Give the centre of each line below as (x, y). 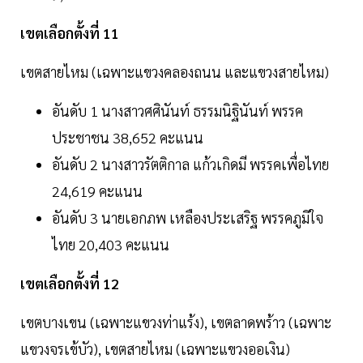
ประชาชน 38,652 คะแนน (128, 138)
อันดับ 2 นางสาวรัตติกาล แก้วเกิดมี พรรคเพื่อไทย (190, 164)
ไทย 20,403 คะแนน (111, 245)
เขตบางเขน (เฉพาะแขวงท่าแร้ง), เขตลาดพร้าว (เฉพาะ (176, 322)
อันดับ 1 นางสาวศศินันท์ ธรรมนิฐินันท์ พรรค (177, 111)
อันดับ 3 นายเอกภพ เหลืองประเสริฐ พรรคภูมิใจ (188, 218)
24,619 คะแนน (97, 191)
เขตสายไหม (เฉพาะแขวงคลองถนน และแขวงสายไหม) (175, 72)
